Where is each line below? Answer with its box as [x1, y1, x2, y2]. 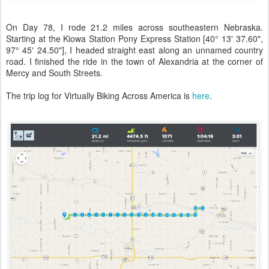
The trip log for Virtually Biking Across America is [6, 89, 192, 102]
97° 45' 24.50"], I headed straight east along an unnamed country [6, 44, 263, 56]
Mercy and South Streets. [6, 67, 103, 79]
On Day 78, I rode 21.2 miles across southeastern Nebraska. [6, 21, 263, 34]
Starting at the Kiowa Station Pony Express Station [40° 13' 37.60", [6, 32, 263, 45]
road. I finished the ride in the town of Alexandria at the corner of [6, 55, 263, 68]
